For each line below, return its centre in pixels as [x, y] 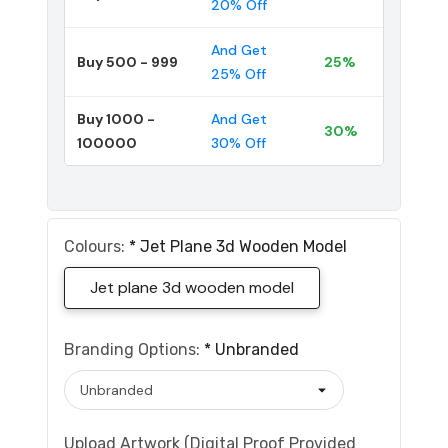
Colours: [96, 246]
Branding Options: [134, 349]
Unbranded [257, 349]
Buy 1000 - [116, 118]
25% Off [238, 73]
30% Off [238, 142]
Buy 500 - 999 [127, 61]
